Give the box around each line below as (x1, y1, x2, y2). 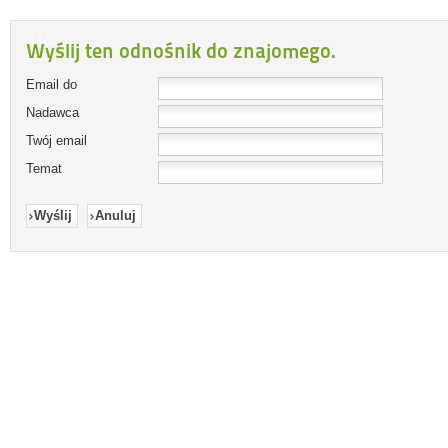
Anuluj (95, 208, 136, 223)
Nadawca (26, 105, 79, 120)
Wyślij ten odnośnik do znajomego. (26, 39, 336, 63)
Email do (26, 77, 77, 92)
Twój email (26, 133, 87, 148)
